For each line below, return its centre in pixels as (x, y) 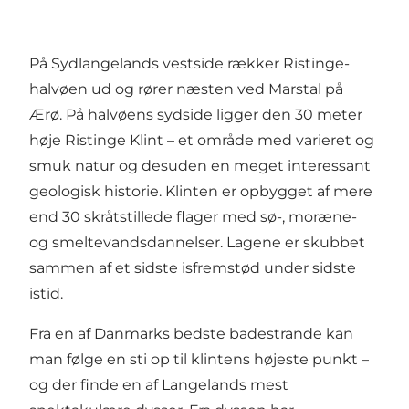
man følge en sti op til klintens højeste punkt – (199, 359)
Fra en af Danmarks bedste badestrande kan (191, 333)
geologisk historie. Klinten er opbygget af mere (201, 191)
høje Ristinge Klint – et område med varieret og (202, 140)
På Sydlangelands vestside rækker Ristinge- (189, 63)
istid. (46, 293)
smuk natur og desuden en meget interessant (200, 165)
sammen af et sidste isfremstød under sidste (193, 267)
